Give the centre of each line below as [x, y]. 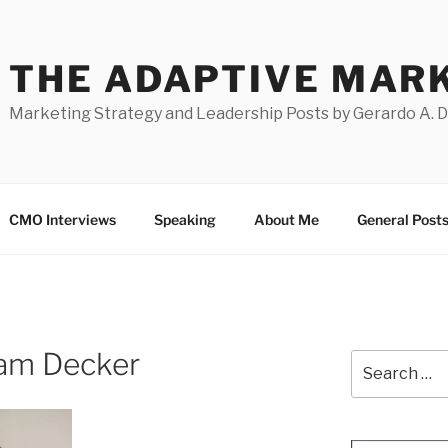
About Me [286, 219]
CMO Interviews [62, 219]
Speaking [184, 219]
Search [373, 359]
